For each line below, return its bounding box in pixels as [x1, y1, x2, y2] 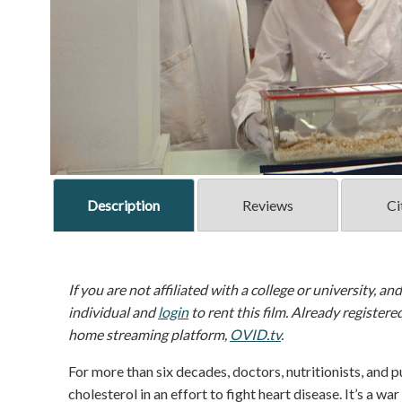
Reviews [241, 197, 293, 214]
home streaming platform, [68, 326, 230, 344]
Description [87, 197, 161, 214]
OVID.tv [230, 326, 281, 344]
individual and [68, 303, 158, 321]
